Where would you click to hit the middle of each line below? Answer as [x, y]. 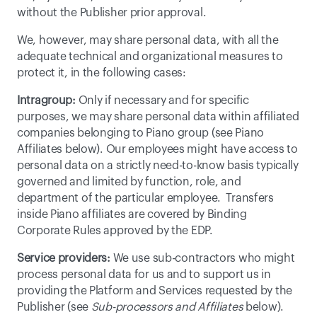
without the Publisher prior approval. [112, 13]
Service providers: [64, 258]
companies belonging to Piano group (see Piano [141, 133]
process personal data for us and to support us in [144, 275]
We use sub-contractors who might [202, 258]
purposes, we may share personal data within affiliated [158, 117]
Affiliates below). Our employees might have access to [157, 149]
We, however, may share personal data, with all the [148, 40]
